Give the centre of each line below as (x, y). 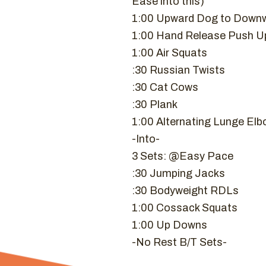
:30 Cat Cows (165, 87)
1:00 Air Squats (170, 53)
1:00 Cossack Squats (185, 208)
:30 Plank (155, 104)
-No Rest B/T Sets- (179, 242)
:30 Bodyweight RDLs (185, 191)
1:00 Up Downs (170, 225)
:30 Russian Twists (178, 70)
